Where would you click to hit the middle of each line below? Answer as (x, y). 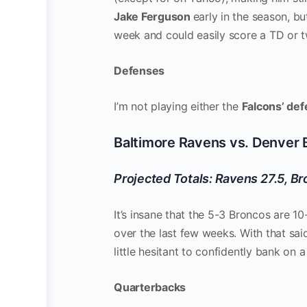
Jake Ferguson (153, 16)
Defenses (139, 71)
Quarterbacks (150, 287)
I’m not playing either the (178, 106)
